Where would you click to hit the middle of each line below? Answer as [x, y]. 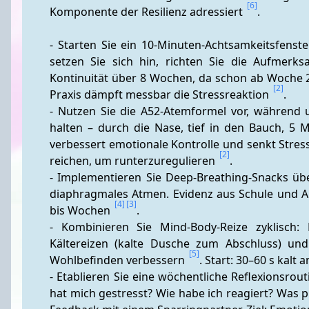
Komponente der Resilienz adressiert [148, 12]
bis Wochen [81, 210]
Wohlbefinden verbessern [119, 260]
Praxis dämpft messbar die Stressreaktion [161, 94]
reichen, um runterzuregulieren [134, 161]
